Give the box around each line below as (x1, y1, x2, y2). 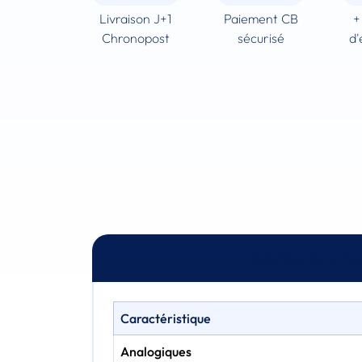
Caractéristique (120, 309, 211, 326)
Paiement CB (223, 10, 298, 27)
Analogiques (120, 343, 192, 360)
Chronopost (101, 29, 170, 46)
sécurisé (237, 29, 284, 46)
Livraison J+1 (99, 10, 172, 27)
